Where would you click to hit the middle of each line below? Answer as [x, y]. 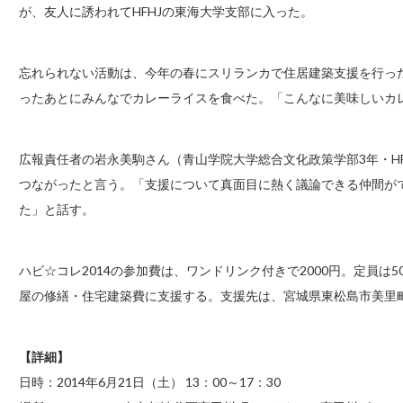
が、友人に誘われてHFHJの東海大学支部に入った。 [166, 11]
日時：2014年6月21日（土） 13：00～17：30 [150, 382]
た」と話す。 [57, 209]
